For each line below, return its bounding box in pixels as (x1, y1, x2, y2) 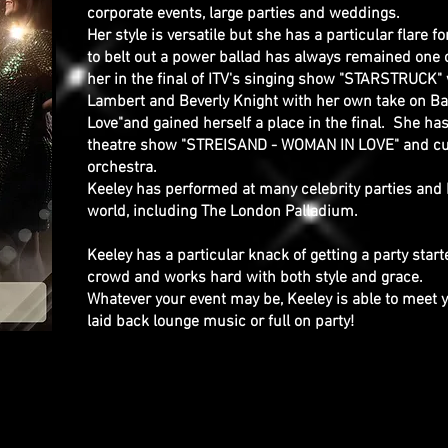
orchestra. (87, 158, 157, 178)
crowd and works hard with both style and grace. (87, 268, 427, 288)
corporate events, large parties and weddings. (87, 4, 404, 24)
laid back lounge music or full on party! (87, 312, 354, 332)
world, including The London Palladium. (87, 202, 358, 222)
